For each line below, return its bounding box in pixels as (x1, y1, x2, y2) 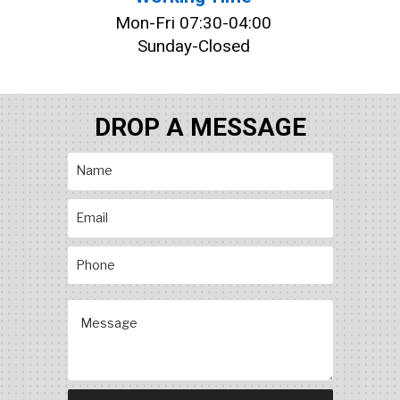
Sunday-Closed (137, 35, 250, 56)
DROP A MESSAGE (94, 112, 306, 142)
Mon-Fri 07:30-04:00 (115, 12, 271, 33)
